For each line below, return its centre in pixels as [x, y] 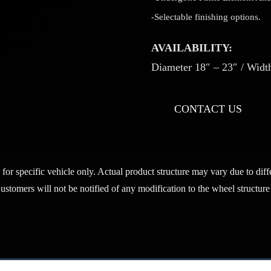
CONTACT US [208, 109]
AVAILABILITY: [191, 47]
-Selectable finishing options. [206, 17]
